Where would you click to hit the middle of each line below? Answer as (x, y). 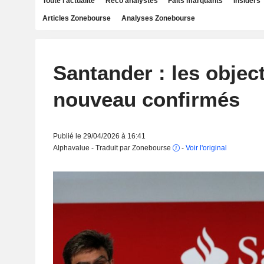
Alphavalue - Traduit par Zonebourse (113, 148)
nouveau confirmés (146, 99)
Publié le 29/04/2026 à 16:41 (99, 136)
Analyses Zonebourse (158, 18)
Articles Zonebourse (77, 18)
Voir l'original (206, 148)
